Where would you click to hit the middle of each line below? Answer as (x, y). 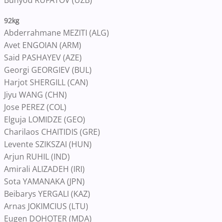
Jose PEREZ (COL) (35, 107)
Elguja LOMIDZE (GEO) (45, 119)
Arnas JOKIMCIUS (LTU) (46, 206)
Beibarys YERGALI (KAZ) (47, 194)
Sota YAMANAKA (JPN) (44, 181)
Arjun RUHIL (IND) (37, 157)
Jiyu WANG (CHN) (35, 95)
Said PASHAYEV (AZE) (43, 57)
